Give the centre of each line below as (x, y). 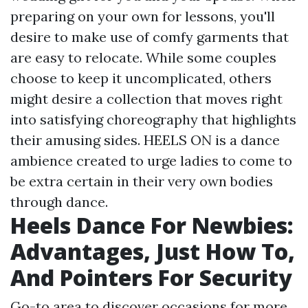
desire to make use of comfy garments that (150, 36)
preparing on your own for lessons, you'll (143, 16)
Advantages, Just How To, (153, 251)
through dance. (59, 201)
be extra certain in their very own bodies (142, 181)
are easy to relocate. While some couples (143, 57)
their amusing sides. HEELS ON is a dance (145, 140)
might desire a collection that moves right (146, 98)
